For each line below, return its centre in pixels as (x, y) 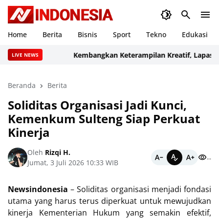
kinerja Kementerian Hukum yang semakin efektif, (109, 213)
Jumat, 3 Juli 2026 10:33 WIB (73, 163)
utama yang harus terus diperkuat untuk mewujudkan (109, 201)
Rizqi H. (57, 152)
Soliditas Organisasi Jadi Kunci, (97, 105)
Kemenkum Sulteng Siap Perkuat (104, 119)
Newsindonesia (38, 189)
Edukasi (195, 34)
